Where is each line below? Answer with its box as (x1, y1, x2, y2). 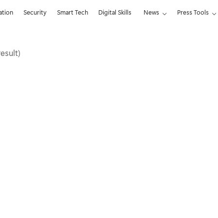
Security (23, 8, 47, 16)
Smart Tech (57, 8, 89, 16)
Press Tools (177, 8, 209, 16)
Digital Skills (98, 8, 132, 16)
